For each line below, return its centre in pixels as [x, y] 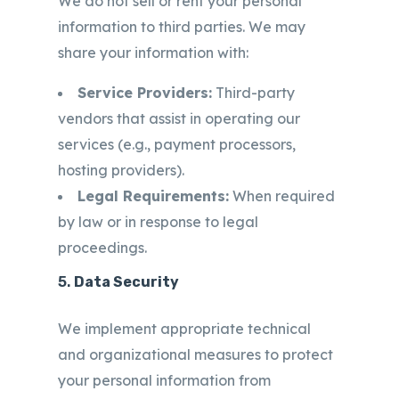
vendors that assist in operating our [179, 118]
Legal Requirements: [153, 196]
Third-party [253, 93]
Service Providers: [145, 93]
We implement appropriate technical [184, 329]
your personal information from [164, 380]
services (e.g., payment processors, [177, 144]
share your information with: [153, 53]
